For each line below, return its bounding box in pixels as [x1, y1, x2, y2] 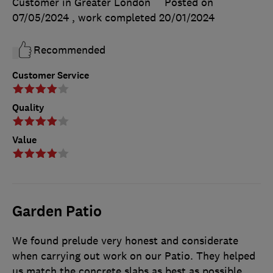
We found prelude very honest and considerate [12, 233, 238, 247]
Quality [12, 101, 44, 114]
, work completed [72, 10, 159, 24]
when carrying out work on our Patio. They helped [12, 249, 255, 263]
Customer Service [12, 68, 89, 82]
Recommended [34, 43, 105, 57]
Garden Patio [12, 201, 102, 221]
